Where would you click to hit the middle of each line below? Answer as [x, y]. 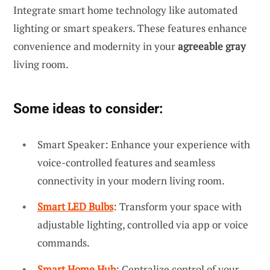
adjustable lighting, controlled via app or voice [143, 225]
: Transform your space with [177, 207]
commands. [64, 243]
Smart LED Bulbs [75, 207]
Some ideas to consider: [88, 108]
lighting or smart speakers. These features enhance [130, 28]
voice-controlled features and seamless [126, 162]
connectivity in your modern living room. [131, 180]
